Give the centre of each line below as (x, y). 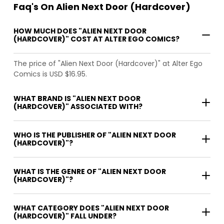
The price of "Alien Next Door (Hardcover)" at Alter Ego (108, 63)
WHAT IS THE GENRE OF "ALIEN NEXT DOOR (90, 171)
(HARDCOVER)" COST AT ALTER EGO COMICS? (96, 39)
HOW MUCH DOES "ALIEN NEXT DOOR (80, 31)
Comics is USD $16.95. (50, 74)
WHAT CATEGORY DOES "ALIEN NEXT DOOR (91, 208)
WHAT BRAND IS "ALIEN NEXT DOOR (77, 98)
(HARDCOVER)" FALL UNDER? (65, 216)
